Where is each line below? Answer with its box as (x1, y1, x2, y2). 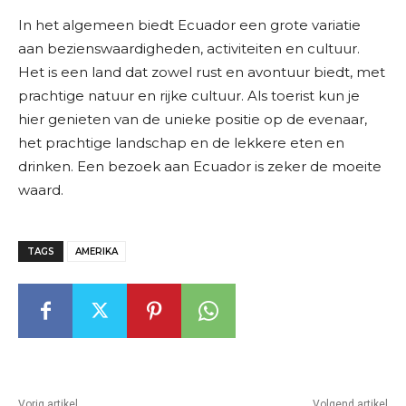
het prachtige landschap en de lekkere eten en (18, 134, 344, 152)
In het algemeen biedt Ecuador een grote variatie (18, 16, 361, 34)
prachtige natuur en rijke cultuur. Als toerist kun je (18, 87, 360, 105)
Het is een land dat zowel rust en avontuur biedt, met (18, 63, 385, 82)
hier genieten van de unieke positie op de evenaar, (18, 111, 367, 129)
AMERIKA (75, 246, 118, 258)
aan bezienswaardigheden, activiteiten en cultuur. (18, 40, 360, 58)
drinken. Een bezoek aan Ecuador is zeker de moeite (18, 158, 382, 176)
